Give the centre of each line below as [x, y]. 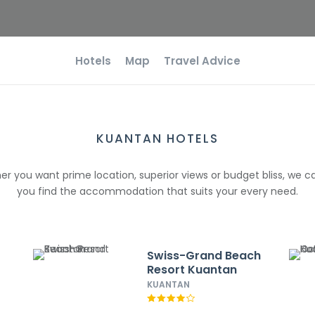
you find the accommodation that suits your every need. [157, 191]
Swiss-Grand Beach [204, 256]
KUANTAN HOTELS [157, 139]
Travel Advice [202, 61]
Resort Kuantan [192, 270]
